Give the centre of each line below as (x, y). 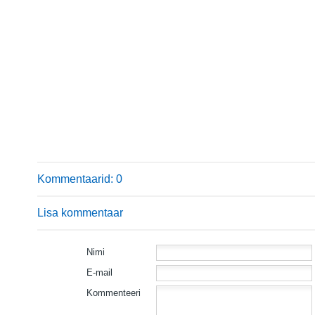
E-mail (99, 272)
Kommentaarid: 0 (80, 179)
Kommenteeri (114, 293)
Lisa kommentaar (80, 213)
